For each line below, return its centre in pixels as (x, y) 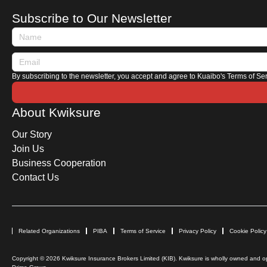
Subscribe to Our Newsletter (92, 18)
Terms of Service (143, 231)
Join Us (28, 148)
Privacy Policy (198, 231)
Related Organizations (49, 231)
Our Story (32, 134)
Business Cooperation (59, 163)
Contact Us (35, 177)
